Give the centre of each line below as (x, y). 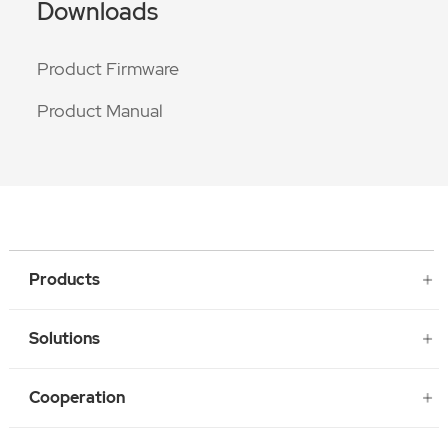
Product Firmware (107, 69)
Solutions (64, 338)
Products (64, 279)
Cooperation (76, 397)
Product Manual (99, 111)
